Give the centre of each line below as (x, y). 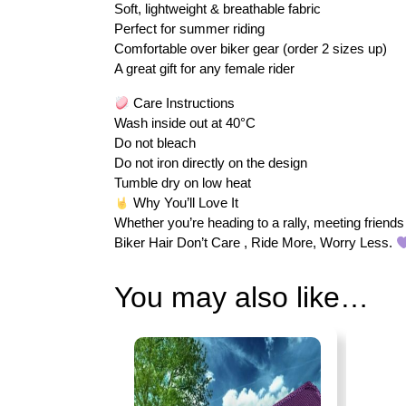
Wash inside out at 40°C (185, 123)
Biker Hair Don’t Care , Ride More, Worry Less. (255, 243)
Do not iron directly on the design (211, 163)
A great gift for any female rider (204, 69)
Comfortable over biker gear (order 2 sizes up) (251, 49)
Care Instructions (183, 103)
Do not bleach (155, 143)
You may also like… (242, 298)
